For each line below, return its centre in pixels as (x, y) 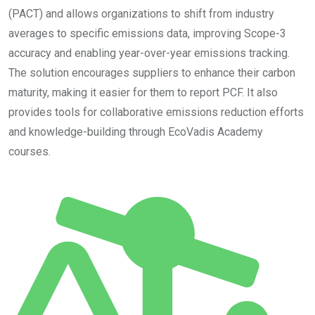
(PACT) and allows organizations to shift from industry (141, 13)
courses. (30, 151)
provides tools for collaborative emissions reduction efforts (156, 112)
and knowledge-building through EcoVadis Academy (136, 131)
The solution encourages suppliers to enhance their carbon (152, 72)
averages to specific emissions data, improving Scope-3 (147, 33)
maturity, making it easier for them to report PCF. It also (143, 92)
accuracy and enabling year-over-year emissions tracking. (149, 53)
